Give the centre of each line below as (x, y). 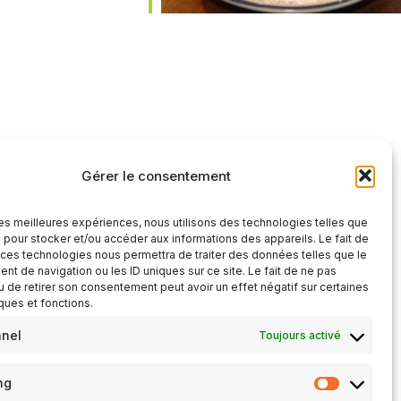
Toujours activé (300, 335)
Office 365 (209, 16)
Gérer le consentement (157, 175)
